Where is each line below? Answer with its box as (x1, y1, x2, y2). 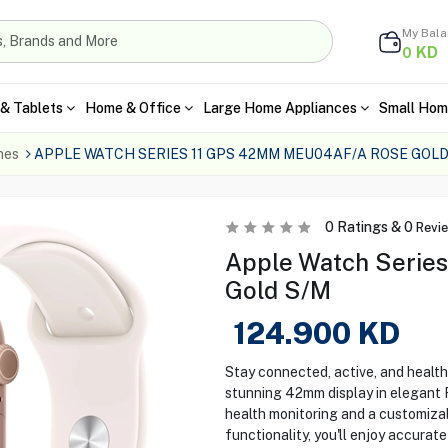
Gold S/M (224, 276, 331, 304)
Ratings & (333, 219, 404, 235)
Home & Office (84, 99, 181, 116)
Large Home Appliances (202, 99, 357, 116)
